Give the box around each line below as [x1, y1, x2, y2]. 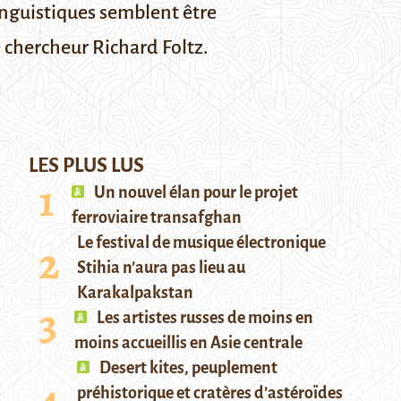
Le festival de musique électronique [77, 234, 326, 252]
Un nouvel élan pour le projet [91, 183, 298, 201]
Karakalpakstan [77, 284, 193, 302]
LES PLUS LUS [29, 155, 144, 176]
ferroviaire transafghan [72, 209, 242, 226]
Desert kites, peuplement [97, 359, 277, 377]
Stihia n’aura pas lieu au [77, 259, 245, 277]
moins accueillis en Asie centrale [74, 334, 303, 352]
